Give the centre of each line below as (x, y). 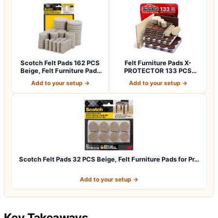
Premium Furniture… (158, 78)
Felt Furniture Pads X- (158, 63)
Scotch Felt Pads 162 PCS (60, 63)
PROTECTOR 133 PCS (158, 70)
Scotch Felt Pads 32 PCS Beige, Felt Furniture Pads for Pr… (109, 159)
